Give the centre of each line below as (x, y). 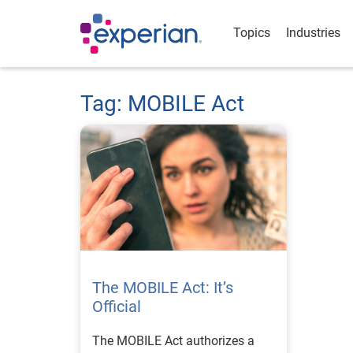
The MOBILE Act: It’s (163, 288)
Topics (252, 33)
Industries (313, 33)
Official (117, 307)
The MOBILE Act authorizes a (173, 341)
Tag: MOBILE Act (162, 104)
